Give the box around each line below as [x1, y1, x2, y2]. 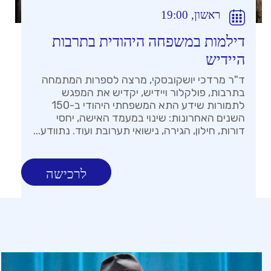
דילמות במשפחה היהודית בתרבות [52, 33, 245, 50]
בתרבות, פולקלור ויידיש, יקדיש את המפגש [62, 86, 245, 100]
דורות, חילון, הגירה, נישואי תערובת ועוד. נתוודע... [33, 124, 245, 138]
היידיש [206, 51, 245, 68]
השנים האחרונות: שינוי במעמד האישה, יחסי [56, 111, 245, 125]
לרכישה [46, 166, 87, 182]
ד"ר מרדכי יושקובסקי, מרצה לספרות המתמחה [42, 73, 245, 87]
